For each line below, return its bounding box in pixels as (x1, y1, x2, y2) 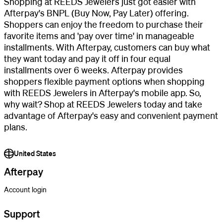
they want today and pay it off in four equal (4, 53, 170, 64)
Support (4, 207, 40, 220)
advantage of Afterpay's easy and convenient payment (4, 110, 218, 121)
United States (14, 149, 56, 158)
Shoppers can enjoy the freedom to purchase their (4, 18, 203, 30)
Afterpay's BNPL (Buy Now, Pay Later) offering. (4, 7, 189, 18)
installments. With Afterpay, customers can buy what (4, 41, 210, 53)
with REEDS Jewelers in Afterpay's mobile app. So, (4, 87, 201, 98)
